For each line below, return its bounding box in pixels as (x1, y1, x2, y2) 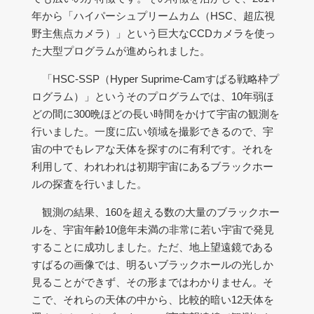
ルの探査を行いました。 (32, 178, 147, 190)
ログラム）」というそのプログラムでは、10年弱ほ (32, 90, 274, 102)
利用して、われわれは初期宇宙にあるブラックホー (32, 161, 273, 172)
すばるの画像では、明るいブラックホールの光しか (32, 259, 273, 271)
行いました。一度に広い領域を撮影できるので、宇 (32, 125, 273, 137)
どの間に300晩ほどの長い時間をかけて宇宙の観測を (32, 108, 280, 120)
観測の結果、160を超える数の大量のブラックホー (32, 206, 280, 218)
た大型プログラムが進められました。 (32, 45, 210, 57)
